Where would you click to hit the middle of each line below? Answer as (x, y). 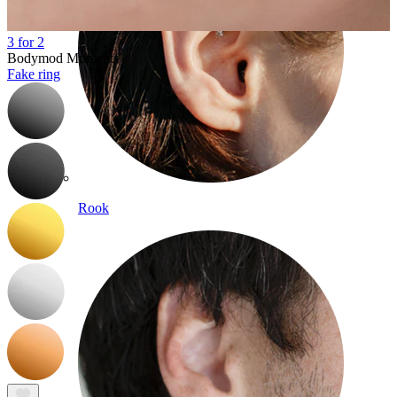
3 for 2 (26, 43)
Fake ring (34, 74)
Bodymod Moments (63, 58)
